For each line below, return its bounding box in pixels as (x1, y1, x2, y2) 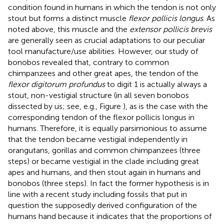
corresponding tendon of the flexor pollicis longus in (8, 112, 194, 122)
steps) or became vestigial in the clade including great (8, 156, 199, 166)
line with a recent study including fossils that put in (8, 189, 187, 199)
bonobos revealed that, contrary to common (8, 57, 169, 67)
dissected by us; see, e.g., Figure (8, 101, 123, 111)
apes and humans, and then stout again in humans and (8, 167, 200, 177)
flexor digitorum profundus (8, 79, 105, 89)
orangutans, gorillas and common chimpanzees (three (8, 145, 200, 155)
